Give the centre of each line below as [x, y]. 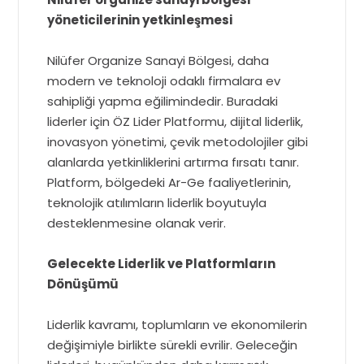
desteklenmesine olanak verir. [137, 223]
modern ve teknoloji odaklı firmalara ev [164, 80]
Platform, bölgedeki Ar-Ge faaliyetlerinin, [169, 182]
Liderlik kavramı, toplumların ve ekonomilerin [178, 324]
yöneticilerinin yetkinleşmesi [140, 19]
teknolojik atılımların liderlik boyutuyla [157, 202]
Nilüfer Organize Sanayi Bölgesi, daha [158, 60]
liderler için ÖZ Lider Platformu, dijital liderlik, [175, 121]
